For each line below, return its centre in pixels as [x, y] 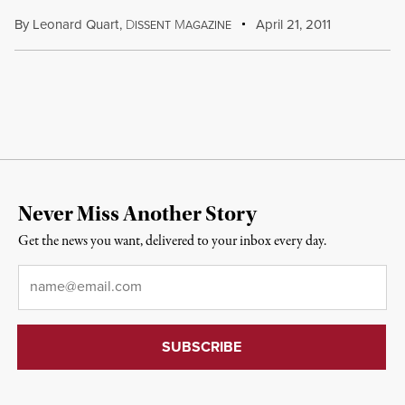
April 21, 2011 [292, 24]
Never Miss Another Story [137, 214]
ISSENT [152, 25]
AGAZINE [208, 25]
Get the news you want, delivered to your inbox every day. [172, 241]
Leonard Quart [75, 24]
